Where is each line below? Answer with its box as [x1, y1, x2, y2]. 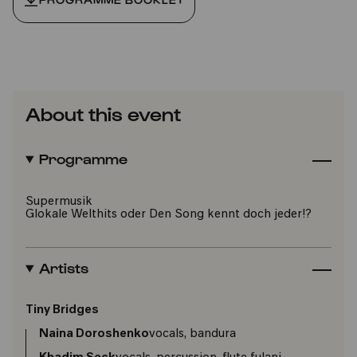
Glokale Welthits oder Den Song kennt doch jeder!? [25, 208, 312, 221]
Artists [38, 258, 88, 276]
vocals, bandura [149, 328, 236, 340]
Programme [38, 149, 127, 167]
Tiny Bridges [25, 304, 99, 316]
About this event [25, 101, 181, 124]
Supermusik [25, 195, 92, 208]
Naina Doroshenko [39, 328, 149, 340]
